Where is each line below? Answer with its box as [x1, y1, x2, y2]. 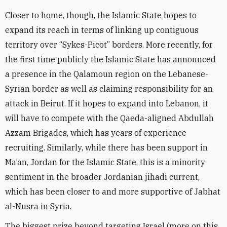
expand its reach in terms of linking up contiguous [5, 25, 199, 35]
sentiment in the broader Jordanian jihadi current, [5, 172, 200, 182]
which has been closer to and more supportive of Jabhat [5, 186, 220, 197]
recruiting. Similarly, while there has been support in [5, 142, 208, 153]
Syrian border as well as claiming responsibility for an [5, 84, 213, 94]
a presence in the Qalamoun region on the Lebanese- [5, 69, 208, 79]
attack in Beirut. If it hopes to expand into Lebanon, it [5, 98, 208, 108]
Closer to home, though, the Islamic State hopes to [5, 10, 197, 20]
